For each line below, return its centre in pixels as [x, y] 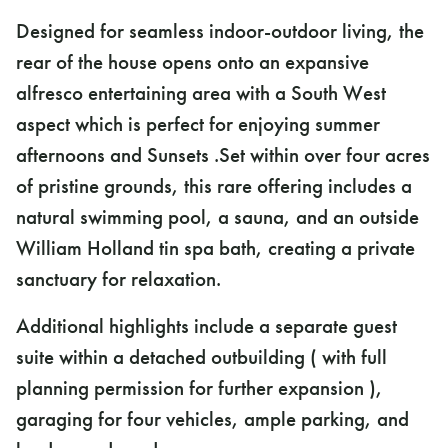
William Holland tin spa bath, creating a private [215, 248]
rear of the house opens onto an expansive [192, 62]
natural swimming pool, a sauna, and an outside [217, 217]
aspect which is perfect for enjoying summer [198, 124]
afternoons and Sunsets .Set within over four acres [223, 155]
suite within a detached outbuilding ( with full [201, 357]
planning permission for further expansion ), [199, 388]
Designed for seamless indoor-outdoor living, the [220, 31]
